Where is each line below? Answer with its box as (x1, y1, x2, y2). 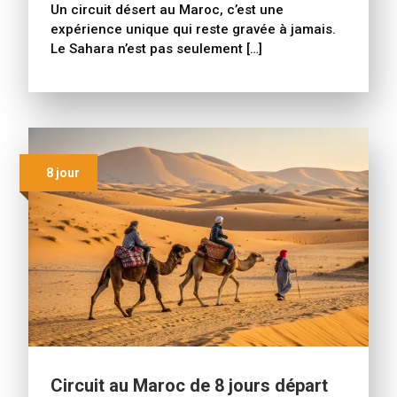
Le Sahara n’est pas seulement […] (51, 41, 262, 58)
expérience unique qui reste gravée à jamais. (51, 21, 336, 38)
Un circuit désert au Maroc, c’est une (51, 2, 284, 19)
